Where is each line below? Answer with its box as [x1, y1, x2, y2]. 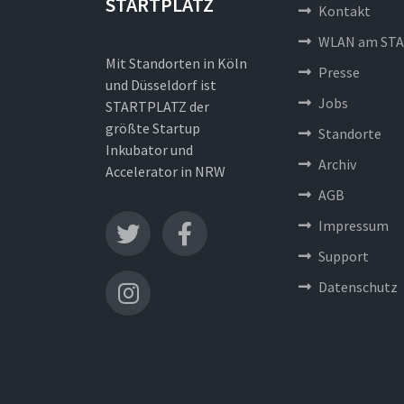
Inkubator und [106, 140, 193, 159]
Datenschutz [318, 277, 398, 296]
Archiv [318, 154, 356, 173]
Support [318, 246, 369, 265]
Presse [318, 62, 360, 81]
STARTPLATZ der [106, 96, 209, 115]
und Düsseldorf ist [106, 75, 216, 94]
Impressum [318, 216, 389, 234]
